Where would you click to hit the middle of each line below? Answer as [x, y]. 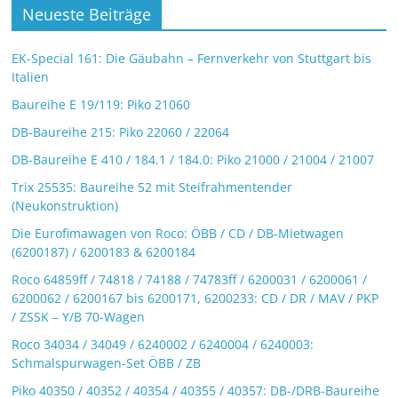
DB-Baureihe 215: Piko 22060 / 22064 [121, 132]
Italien [31, 77]
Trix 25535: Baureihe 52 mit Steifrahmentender [152, 187]
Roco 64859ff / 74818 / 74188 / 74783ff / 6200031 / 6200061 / [190, 279]
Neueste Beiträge [87, 14]
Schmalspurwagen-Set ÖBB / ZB [107, 363]
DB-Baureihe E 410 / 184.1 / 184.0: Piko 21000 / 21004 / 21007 [193, 159]
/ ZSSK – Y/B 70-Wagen [79, 317]
